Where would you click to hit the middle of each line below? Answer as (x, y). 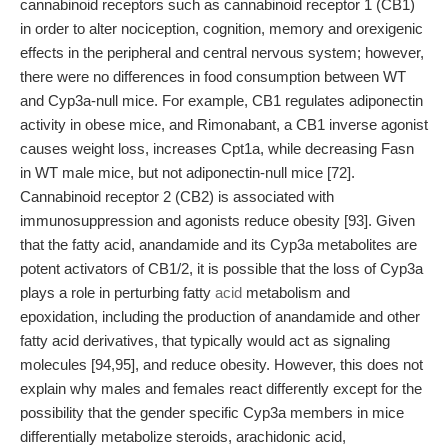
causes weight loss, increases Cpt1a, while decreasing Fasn (217, 148)
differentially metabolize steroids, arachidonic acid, (183, 436)
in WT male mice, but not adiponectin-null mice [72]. (187, 172)
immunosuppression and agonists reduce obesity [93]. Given (217, 220)
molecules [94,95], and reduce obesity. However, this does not (221, 364)
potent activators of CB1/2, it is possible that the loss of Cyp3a (221, 268)
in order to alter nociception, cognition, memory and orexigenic (221, 28)
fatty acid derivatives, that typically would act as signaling (205, 340)
